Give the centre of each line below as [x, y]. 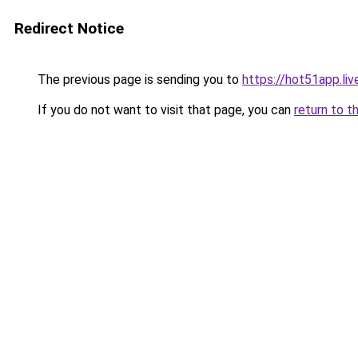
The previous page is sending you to [138, 80]
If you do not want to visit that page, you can [164, 110]
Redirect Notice [69, 28]
